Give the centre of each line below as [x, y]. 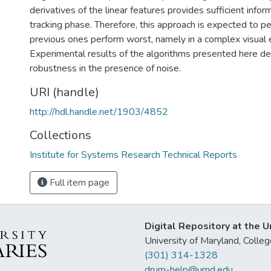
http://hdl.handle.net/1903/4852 [99, 112]
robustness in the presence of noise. [105, 68]
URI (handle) [64, 92]
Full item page [78, 183]
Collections [60, 135]
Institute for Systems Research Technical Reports [133, 155]
